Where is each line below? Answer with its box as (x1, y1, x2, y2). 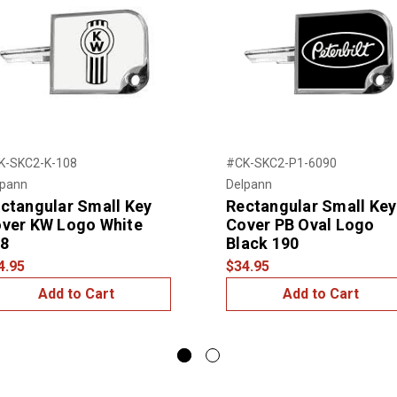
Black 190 (226, 233, 300, 253)
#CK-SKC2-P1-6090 (226, 155, 337, 170)
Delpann (226, 176, 272, 191)
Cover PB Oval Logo (226, 214, 375, 234)
